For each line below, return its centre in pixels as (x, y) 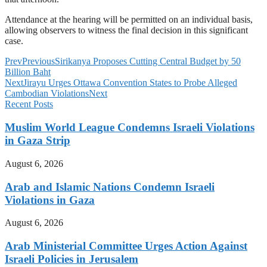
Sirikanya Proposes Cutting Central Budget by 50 (148, 61)
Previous (38, 61)
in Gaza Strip (38, 141)
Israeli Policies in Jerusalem (72, 259)
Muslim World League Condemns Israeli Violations (130, 128)
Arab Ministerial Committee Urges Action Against (126, 246)
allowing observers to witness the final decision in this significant (126, 30)
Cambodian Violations (47, 94)
